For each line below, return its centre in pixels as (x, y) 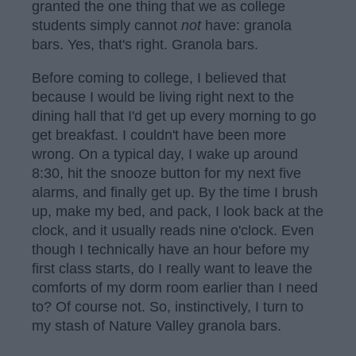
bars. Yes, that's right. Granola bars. (145, 44)
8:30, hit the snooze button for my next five (166, 173)
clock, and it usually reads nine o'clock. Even (173, 230)
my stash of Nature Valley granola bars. (157, 325)
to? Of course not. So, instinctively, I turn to (168, 306)
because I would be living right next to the (163, 97)
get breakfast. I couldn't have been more (159, 135)
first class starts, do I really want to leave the (172, 268)
